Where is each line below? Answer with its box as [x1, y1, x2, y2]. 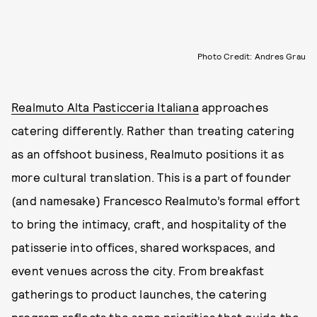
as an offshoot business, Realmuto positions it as [11, 146, 284, 161]
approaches [198, 100, 269, 115]
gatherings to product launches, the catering [11, 287, 267, 301]
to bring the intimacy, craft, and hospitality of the [11, 217, 287, 231]
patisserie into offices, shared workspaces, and [11, 240, 276, 255]
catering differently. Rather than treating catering [11, 123, 295, 138]
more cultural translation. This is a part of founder [11, 170, 292, 185]
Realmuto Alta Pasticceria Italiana [11, 100, 199, 115]
